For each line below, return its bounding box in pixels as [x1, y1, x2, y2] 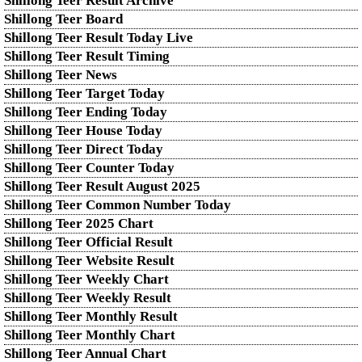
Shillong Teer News [4, 67, 117, 82]
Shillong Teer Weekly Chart [4, 271, 169, 287]
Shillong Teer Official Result [4, 234, 173, 250]
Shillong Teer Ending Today [4, 104, 167, 120]
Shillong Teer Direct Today [4, 141, 163, 157]
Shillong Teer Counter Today [4, 160, 175, 175]
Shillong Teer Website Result [4, 253, 175, 268]
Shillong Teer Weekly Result [4, 290, 171, 305]
